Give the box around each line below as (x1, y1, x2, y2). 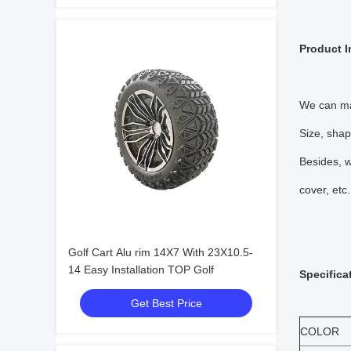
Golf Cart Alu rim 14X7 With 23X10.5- (68, 246, 253, 259)
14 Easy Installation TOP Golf (68, 263, 214, 276)
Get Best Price (130, 297, 202, 309)
